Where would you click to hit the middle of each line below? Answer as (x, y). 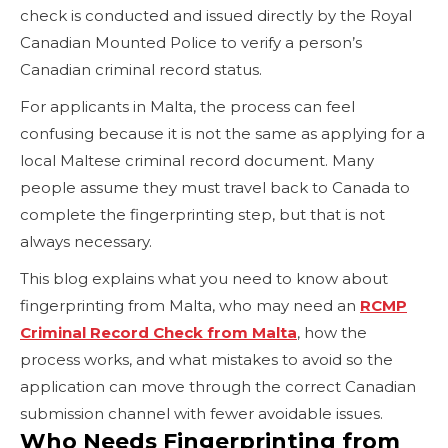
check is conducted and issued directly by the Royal (216, 16)
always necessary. (88, 242)
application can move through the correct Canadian (218, 387)
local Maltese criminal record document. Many (197, 161)
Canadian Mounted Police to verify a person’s (191, 43)
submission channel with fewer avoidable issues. (201, 414)
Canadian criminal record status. (141, 70)
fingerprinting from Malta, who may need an (190, 306)
